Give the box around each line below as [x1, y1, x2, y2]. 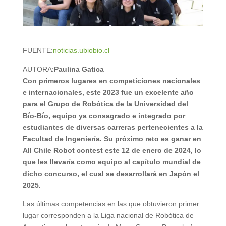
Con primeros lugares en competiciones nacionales [22, 77, 200, 85]
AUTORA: [22, 65, 54, 74]
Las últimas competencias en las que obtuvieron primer [22, 200, 199, 208]
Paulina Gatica [53, 65, 104, 74]
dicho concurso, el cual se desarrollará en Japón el [22, 169, 199, 178]
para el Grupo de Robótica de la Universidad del [22, 100, 188, 108]
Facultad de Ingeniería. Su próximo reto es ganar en [22, 135, 201, 143]
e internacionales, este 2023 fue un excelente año [22, 88, 194, 97]
